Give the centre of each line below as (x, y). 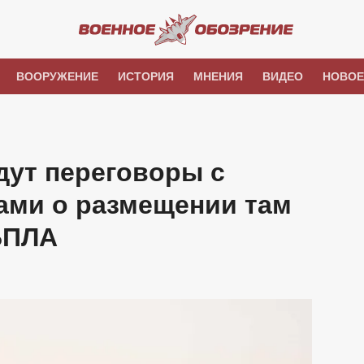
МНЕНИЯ (218, 76)
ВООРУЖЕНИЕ (57, 76)
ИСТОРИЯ (145, 76)
